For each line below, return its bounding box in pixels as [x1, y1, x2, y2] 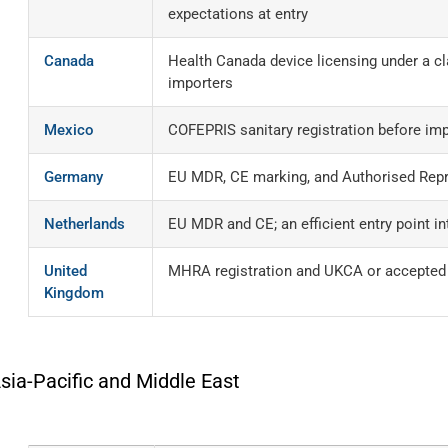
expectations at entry [168, 5, 308, 23]
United [44, 262, 87, 280]
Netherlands [44, 215, 125, 233]
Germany [44, 168, 103, 186]
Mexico [44, 121, 94, 139]
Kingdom [44, 284, 104, 302]
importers [168, 74, 233, 92]
